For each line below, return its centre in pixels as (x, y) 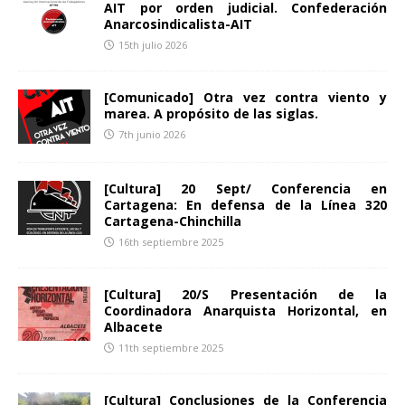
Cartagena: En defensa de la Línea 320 (245, 204)
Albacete (133, 326)
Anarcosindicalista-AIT (178, 24)
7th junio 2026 (152, 134)
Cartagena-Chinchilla (173, 221)
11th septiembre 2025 (171, 347)
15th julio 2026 (153, 44)
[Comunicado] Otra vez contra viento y (245, 97)
